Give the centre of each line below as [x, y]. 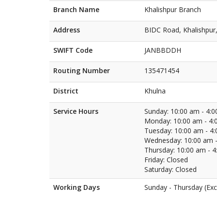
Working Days [77, 187]
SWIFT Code [73, 50]
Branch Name [76, 9]
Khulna [155, 91]
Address [67, 30]
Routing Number [82, 70]
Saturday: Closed [170, 169]
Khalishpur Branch [173, 9]
